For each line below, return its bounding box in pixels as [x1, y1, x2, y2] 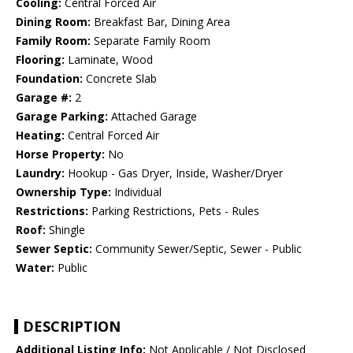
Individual [111, 184, 162, 200]
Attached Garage [108, 109, 197, 124]
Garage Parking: [16, 109, 108, 124]
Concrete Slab [83, 71, 157, 87]
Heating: [16, 128, 65, 143]
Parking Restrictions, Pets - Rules [88, 203, 259, 219]
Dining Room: [16, 14, 91, 30]
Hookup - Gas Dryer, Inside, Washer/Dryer [65, 165, 283, 181]
